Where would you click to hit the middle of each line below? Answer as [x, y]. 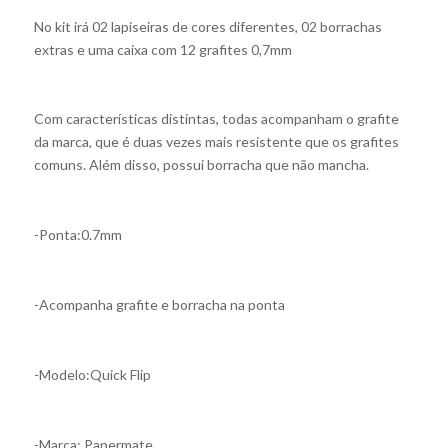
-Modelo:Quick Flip [92, 374]
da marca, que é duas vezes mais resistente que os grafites [216, 142]
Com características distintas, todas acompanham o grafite [216, 119]
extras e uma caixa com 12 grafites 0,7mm [162, 49]
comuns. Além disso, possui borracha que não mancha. [201, 165]
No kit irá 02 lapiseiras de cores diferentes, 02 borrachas [207, 26]
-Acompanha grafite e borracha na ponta [159, 304]
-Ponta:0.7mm [77, 235]
